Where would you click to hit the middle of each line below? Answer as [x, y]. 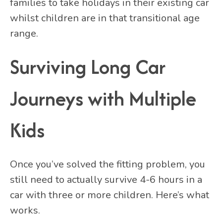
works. [25, 211]
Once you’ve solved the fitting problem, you [108, 165]
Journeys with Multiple [103, 98]
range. [24, 33]
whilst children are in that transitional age [105, 18]
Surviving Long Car [88, 66]
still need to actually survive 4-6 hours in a [106, 180]
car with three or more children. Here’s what [110, 195]
